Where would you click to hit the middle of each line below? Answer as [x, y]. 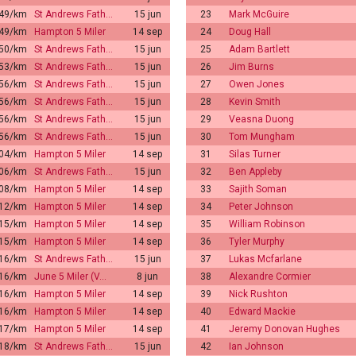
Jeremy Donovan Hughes [284, 329]
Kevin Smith [255, 101]
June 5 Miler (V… [70, 276]
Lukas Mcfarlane [265, 259]
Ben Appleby [255, 171]
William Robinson [267, 224]
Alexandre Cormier [270, 276]
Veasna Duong [261, 119]
